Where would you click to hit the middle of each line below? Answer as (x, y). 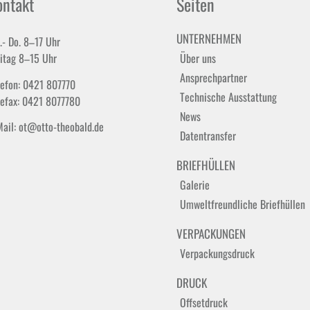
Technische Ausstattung (228, 97)
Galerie (194, 185)
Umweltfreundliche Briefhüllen (242, 204)
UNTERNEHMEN (209, 39)
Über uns (198, 58)
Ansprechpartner (213, 78)
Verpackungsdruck (217, 254)
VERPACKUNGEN (211, 234)
